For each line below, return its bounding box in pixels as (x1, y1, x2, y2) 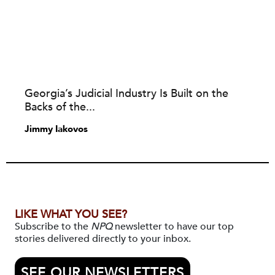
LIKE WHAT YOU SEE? (15, 207, 127, 222)
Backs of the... (25, 99, 95, 115)
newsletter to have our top (112, 220, 234, 233)
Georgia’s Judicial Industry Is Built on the (25, 86, 228, 101)
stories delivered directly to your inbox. (15, 232, 191, 246)
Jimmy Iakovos (25, 123, 88, 135)
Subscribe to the (15, 220, 91, 233)
